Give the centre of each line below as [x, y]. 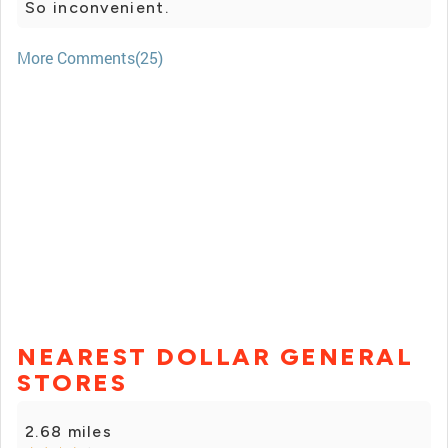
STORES [72, 383]
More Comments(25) [90, 58]
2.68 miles [68, 432]
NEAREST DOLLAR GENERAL [215, 357]
